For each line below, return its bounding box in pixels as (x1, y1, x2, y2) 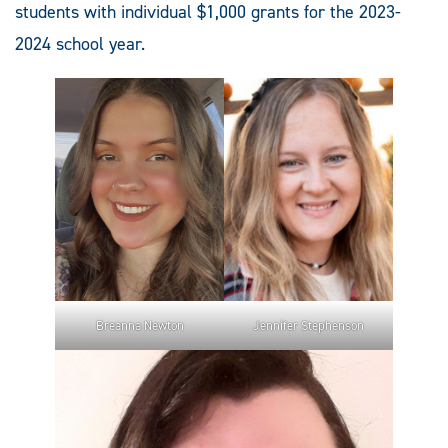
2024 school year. (15, 31, 145, 56)
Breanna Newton (95, 316, 184, 334)
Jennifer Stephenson (253, 316, 364, 334)
